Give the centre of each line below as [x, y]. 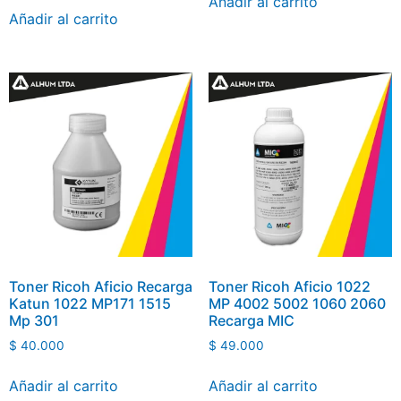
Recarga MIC [251, 320]
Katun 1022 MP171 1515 [90, 303]
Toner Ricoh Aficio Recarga [101, 286]
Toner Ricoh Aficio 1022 [289, 286]
